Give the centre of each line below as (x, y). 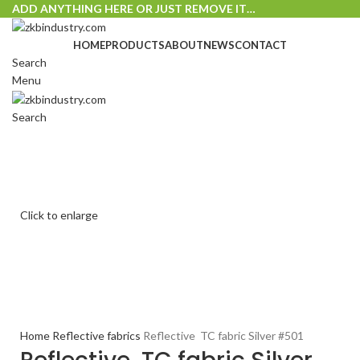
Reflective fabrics (98, 336)
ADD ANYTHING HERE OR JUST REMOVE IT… (134, 8)
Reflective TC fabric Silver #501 (223, 336)
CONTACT (261, 45)
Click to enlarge (59, 215)
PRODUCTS (135, 45)
